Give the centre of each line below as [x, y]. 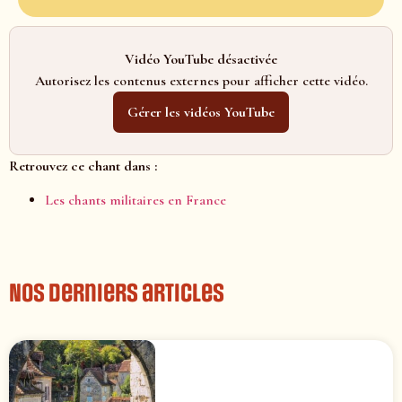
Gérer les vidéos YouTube [201, 112]
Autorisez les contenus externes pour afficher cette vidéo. [201, 80]
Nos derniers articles [117, 293]
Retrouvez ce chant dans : [83, 166]
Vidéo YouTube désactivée [201, 59]
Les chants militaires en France [135, 200]
